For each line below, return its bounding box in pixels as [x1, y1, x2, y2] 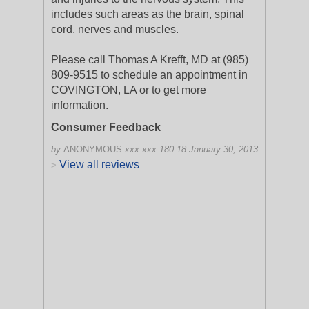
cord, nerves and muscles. [51, 23, 179, 35]
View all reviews [59, 159, 139, 170]
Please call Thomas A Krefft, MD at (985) [51, 54, 248, 66]
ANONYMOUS [63, 144, 122, 154]
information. [51, 99, 108, 111]
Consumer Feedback [51, 121, 161, 133]
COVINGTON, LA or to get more [51, 84, 206, 96]
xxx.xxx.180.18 [125, 144, 186, 154]
